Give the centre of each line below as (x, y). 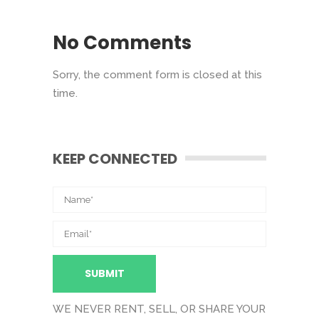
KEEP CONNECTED (115, 159)
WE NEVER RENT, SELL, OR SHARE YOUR (159, 309)
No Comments (122, 43)
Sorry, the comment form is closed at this (157, 75)
